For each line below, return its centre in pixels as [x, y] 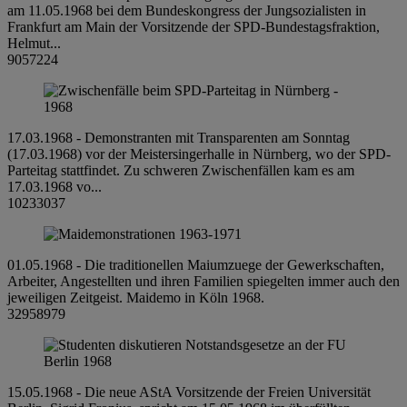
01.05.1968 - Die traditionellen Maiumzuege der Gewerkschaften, [196, 264]
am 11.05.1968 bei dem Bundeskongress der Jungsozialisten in [187, 10]
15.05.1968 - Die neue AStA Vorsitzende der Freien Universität [189, 392]
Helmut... [34, 43]
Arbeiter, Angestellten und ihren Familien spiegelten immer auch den [203, 281]
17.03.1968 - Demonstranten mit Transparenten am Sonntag [179, 137]
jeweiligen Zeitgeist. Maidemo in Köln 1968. [136, 297]
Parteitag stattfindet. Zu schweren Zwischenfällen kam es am [181, 170]
